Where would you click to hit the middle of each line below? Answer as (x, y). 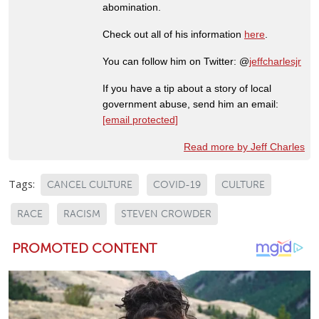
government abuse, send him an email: (190, 104)
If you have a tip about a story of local (187, 89)
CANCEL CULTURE (90, 185)
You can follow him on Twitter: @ (176, 62)
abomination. (132, 7)
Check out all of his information (173, 35)
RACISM (82, 214)
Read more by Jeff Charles (244, 147)
